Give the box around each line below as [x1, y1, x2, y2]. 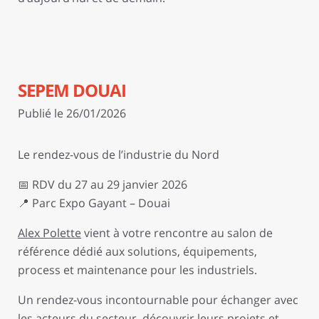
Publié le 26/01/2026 [18, 105, 126, 121]
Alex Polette [18, 225, 81, 241]
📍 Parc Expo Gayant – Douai [18, 195, 170, 211]
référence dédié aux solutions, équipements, [18, 244, 257, 259]
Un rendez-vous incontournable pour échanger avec [18, 292, 298, 308]
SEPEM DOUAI [18, 78, 126, 102]
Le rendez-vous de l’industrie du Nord [18, 147, 219, 162]
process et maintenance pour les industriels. [18, 262, 257, 278]
